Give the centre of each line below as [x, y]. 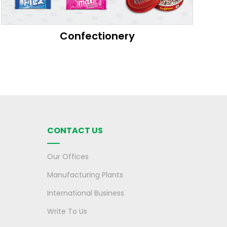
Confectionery [97, 36]
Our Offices [68, 156]
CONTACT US [75, 130]
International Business [85, 193]
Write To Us [67, 211]
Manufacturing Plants [85, 175]
